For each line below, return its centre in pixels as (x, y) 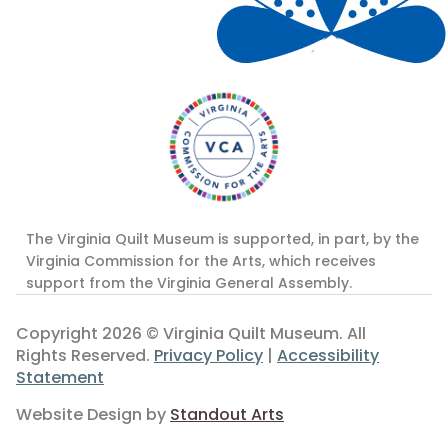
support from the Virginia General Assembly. (189, 283)
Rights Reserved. (85, 356)
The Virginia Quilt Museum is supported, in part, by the (222, 239)
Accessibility (328, 356)
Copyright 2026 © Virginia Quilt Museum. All (191, 334)
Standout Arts (227, 415)
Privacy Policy (208, 356)
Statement (60, 378)
